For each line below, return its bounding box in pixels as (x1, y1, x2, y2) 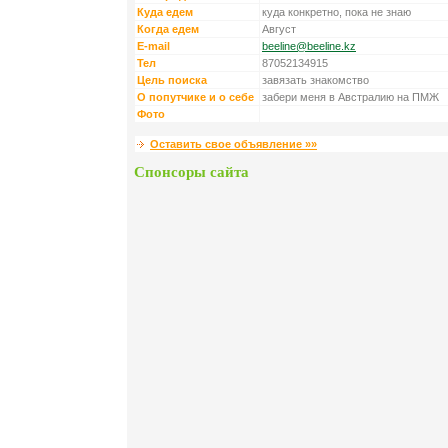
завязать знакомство (262, 74, 369, 87)
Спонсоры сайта (134, 164, 249, 181)
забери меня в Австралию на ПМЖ (262, 91, 439, 104)
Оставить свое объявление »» (150, 138, 317, 151)
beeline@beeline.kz (262, 40, 356, 53)
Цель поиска (137, 74, 207, 87)
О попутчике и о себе (137, 91, 254, 104)
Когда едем (137, 23, 199, 36)
